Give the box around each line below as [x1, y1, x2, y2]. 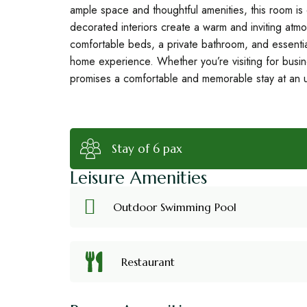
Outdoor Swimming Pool [113, 199, 236, 214]
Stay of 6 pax [112, 141, 182, 156]
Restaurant [121, 254, 175, 269]
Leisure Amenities [70, 167, 207, 188]
